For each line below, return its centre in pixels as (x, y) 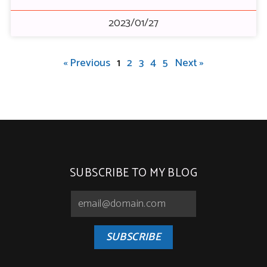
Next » (189, 63)
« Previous (87, 63)
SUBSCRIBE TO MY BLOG (133, 173)
